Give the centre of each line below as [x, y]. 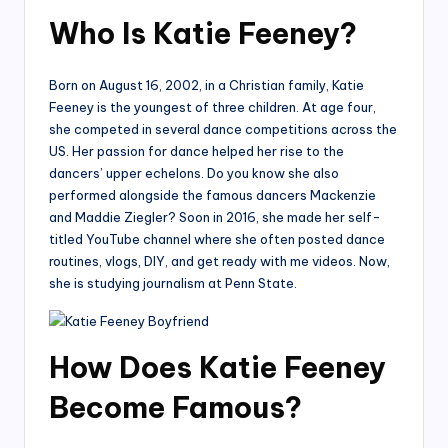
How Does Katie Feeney [217, 368]
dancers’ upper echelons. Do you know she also [194, 173]
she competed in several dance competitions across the [223, 129]
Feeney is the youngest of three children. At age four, [212, 107]
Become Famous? [175, 408]
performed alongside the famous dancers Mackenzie [212, 195]
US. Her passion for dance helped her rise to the [196, 151]
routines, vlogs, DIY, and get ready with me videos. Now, [219, 261]
